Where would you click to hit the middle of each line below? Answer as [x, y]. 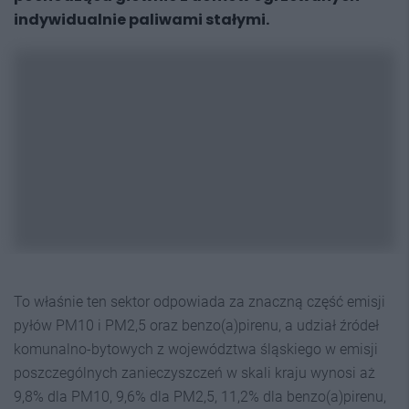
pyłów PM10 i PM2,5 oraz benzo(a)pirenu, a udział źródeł [196, 325]
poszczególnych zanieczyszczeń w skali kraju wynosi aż [194, 372]
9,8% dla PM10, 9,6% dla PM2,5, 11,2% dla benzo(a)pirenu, [200, 396]
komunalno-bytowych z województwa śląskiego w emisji [196, 349]
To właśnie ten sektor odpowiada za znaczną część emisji [199, 301]
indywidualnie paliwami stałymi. [142, 20]
